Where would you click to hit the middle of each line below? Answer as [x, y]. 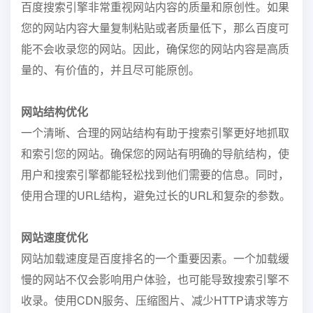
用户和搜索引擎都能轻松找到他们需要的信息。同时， [155, 174]
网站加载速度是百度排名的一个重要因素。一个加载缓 [155, 258]
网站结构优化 [54, 111]
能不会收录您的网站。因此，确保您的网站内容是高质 [155, 49]
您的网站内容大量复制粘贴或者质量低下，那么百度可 [155, 28]
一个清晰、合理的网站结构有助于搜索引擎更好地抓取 [155, 132]
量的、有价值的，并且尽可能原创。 [110, 70]
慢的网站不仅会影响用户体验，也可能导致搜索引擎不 [155, 279]
